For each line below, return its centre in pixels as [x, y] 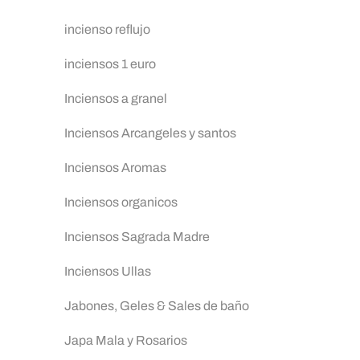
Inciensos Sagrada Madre [137, 237]
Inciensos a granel [116, 98]
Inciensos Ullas [108, 271]
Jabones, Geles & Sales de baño [157, 306]
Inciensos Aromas [115, 168]
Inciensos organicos [121, 202]
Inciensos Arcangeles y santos [150, 133]
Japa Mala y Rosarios [126, 340]
